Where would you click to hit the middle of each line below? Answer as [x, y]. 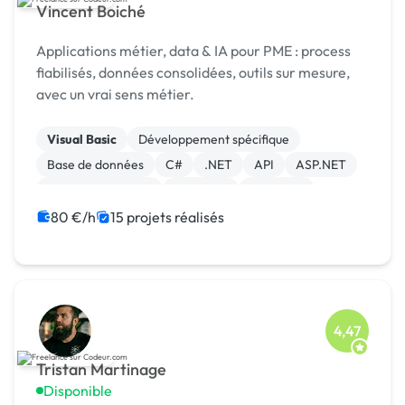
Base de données [95, 165]
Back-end [201, 190]
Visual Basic [82, 140]
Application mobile [99, 190]
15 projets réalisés [167, 217]
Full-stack [277, 190]
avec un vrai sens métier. [115, 94]
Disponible [78, 391]
